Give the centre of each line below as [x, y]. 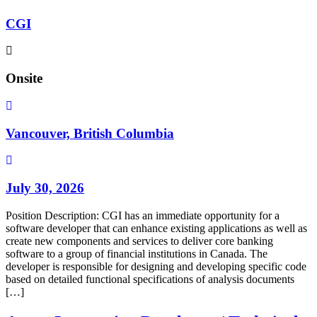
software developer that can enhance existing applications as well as [156, 228]
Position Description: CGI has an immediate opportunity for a [143, 215]
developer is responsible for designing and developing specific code [156, 266]
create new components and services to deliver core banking [139, 241]
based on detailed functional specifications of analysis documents [150, 279]
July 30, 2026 [45, 188]
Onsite [24, 79]
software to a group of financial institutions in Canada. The [137, 253]
